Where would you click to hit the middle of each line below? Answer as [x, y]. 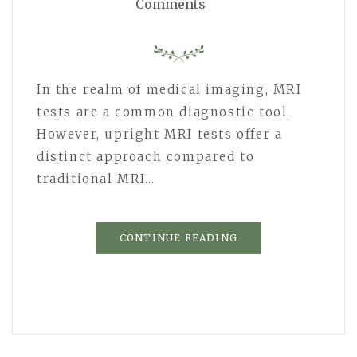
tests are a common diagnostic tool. [164, 112]
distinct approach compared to [146, 156]
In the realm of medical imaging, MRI [169, 89]
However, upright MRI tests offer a [160, 134]
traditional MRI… [96, 178]
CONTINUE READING [178, 237]
